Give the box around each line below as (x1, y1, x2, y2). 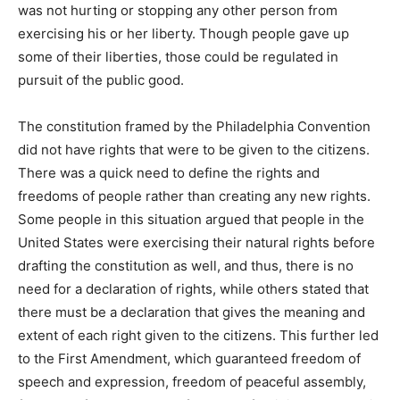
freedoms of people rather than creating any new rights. (18, 187, 371, 204)
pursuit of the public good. (18, 71, 187, 88)
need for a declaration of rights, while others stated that (18, 279, 369, 297)
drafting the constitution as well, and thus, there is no (18, 256, 354, 274)
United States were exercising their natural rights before (18, 233, 375, 251)
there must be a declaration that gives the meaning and (18, 303, 365, 321)
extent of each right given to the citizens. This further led (18, 326, 379, 344)
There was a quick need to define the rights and (18, 163, 320, 181)
